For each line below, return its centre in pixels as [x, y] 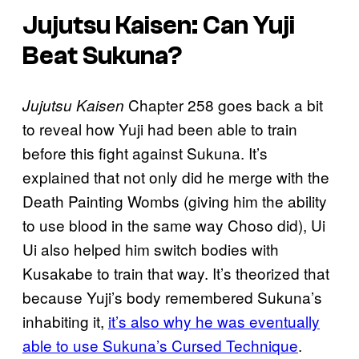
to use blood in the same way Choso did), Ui [174, 224]
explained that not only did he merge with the [176, 176]
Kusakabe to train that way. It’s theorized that [176, 272]
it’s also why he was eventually [214, 321]
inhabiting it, [65, 321]
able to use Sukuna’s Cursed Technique [160, 345]
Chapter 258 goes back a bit [224, 104]
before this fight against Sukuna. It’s [145, 152]
